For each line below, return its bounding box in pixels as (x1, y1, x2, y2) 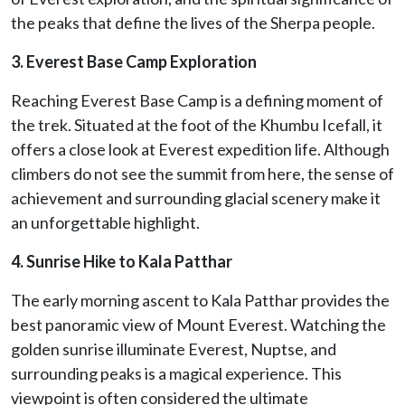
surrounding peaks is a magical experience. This (11, 363, 342, 383)
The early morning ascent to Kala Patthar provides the (11, 289, 390, 310)
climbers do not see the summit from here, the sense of (11, 163, 394, 184)
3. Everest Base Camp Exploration (11, 51, 257, 71)
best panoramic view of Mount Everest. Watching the (11, 314, 386, 334)
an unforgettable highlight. (11, 212, 200, 232)
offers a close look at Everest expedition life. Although (11, 138, 390, 159)
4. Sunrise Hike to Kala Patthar (11, 250, 232, 271)
